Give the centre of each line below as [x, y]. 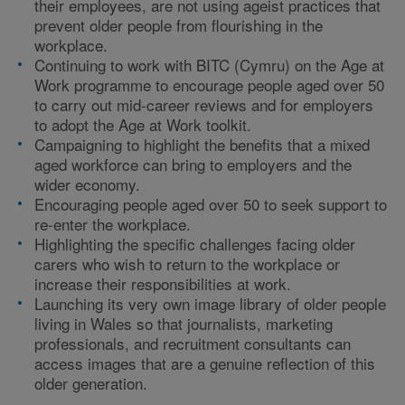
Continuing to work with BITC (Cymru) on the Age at [209, 65]
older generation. [95, 383]
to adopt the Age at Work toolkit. [143, 124]
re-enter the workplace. [113, 224]
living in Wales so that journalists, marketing [184, 323]
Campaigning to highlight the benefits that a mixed [202, 144]
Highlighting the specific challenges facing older [195, 244]
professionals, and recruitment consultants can [193, 343]
